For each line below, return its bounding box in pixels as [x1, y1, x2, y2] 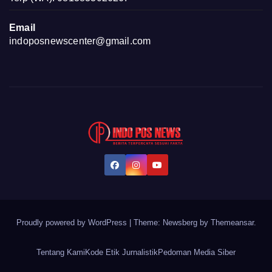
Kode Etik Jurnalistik [85, 247, 158, 257]
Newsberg [162, 218, 197, 228]
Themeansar [210, 218, 254, 228]
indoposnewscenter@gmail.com [9, 36, 151, 47]
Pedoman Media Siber [158, 247, 236, 257]
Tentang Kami [36, 247, 85, 257]
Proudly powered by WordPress [16, 218, 129, 228]
